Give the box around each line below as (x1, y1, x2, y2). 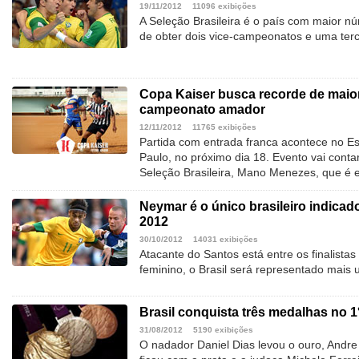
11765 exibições (192, 123, 256, 132)
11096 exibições (192, 2, 256, 11)
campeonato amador (139, 103, 265, 117)
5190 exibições (193, 325, 253, 335)
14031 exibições (193, 235, 258, 244)
